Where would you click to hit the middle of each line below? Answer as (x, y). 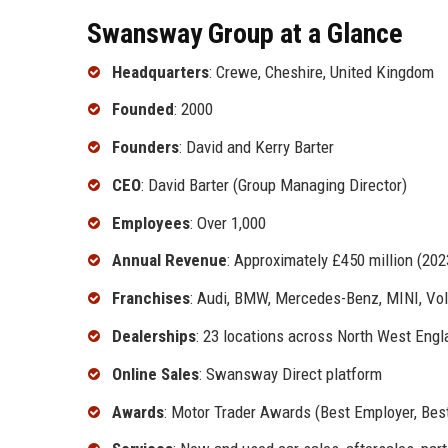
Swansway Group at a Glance (245, 33)
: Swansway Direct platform (290, 373)
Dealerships (154, 336)
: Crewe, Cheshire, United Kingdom (321, 71)
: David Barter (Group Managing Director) (274, 184)
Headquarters (160, 71)
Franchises (151, 298)
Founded (143, 109)
